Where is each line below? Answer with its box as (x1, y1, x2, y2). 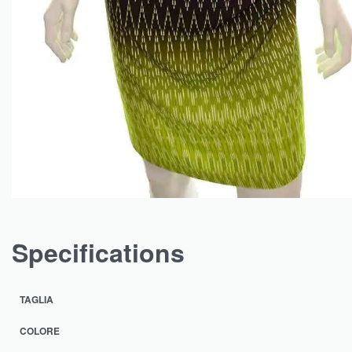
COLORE (20, 324, 60, 338)
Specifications (12, 234, 185, 270)
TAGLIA (20, 292, 53, 306)
